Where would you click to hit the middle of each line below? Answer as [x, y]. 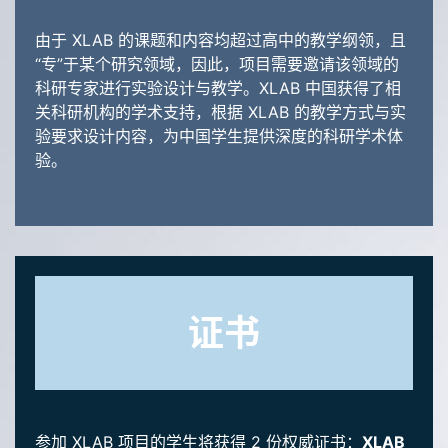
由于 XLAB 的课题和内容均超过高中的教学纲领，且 [220, 40]
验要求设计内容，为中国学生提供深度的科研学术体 [219, 136]
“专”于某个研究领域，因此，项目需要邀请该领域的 [217, 64]
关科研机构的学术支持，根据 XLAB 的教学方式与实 [220, 112]
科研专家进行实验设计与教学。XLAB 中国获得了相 [218, 88]
